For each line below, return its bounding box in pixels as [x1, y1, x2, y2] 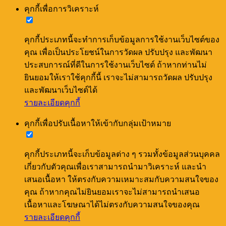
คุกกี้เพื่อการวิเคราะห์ [24, 4, 99, 13]
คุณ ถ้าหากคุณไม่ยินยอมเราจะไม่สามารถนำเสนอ [24, 187, 200, 196]
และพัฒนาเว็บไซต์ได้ [24, 85, 97, 94]
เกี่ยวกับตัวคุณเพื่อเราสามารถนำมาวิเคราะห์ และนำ [24, 162, 206, 171]
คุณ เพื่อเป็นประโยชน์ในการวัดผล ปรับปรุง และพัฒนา [24, 47, 212, 56]
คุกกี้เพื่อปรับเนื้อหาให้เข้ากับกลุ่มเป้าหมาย [24, 119, 171, 128]
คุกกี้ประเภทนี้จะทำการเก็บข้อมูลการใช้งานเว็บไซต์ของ [24, 35, 219, 44]
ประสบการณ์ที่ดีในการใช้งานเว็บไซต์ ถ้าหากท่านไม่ [24, 60, 207, 69]
